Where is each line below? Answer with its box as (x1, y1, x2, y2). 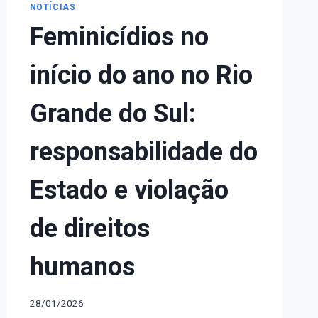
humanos (29, 248, 135, 287)
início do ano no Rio (29, 57, 253, 95)
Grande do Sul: (29, 95, 196, 133)
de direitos (29, 210, 150, 248)
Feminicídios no (29, 18, 209, 57)
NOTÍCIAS (29, 1, 76, 14)
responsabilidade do (29, 133, 258, 172)
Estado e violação (29, 172, 229, 210)
